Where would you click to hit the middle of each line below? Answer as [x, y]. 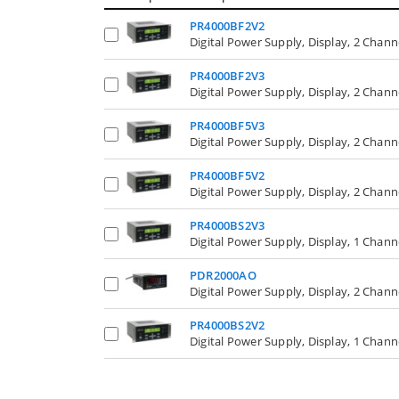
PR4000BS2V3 [228, 225]
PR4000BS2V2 [228, 325]
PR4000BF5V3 [228, 126]
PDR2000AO [223, 275]
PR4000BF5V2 [228, 175]
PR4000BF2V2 [228, 26]
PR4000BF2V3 [228, 76]
